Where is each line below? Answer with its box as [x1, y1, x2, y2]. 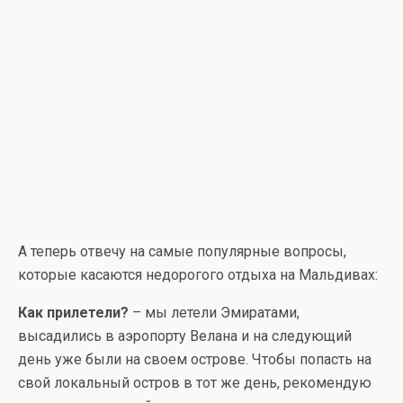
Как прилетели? [18, 304, 129, 322]
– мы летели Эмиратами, [129, 304, 300, 322]
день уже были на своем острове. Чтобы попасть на [18, 351, 372, 369]
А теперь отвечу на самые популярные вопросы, [18, 243, 346, 261]
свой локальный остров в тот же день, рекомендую [18, 374, 372, 392]
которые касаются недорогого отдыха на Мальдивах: [18, 266, 378, 284]
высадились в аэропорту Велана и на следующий [18, 327, 352, 345]
